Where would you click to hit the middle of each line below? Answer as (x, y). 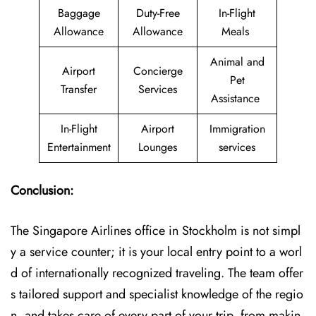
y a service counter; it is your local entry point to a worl (156, 252)
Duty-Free (158, 13)
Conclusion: (42, 190)
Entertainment (79, 147)
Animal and (237, 62)
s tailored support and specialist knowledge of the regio (157, 294)
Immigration (237, 129)
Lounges (158, 147)
